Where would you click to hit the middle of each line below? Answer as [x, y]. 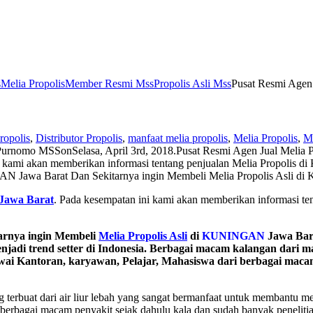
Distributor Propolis [79, 138]
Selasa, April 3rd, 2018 [123, 151]
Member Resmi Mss [109, 83]
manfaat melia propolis [178, 138]
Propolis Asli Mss [192, 83]
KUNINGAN [233, 236]
